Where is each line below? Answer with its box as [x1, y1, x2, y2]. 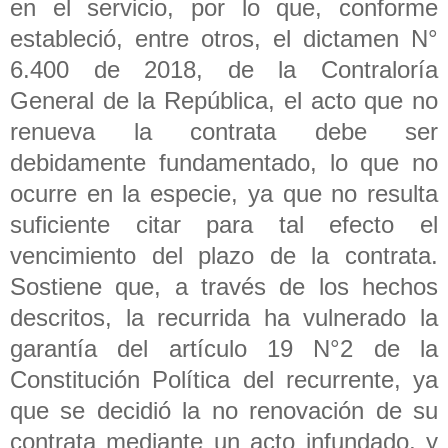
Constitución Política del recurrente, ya [10, 365, 438, 393]
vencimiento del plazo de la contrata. [10, 241, 438, 269]
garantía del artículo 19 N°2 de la [10, 334, 438, 362]
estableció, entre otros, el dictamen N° [10, 24, 438, 52]
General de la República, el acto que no [10, 86, 438, 114]
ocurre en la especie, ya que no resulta [10, 179, 438, 207]
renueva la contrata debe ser [10, 117, 438, 145]
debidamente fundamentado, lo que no [10, 148, 438, 176]
